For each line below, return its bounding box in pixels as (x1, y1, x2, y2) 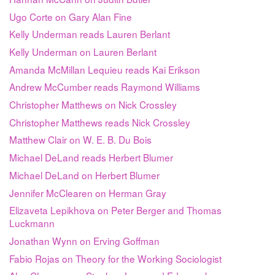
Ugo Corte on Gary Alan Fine (9, 9, 132, 23)
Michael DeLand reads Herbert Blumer (9, 150, 173, 165)
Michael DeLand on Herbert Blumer (9, 168, 160, 182)
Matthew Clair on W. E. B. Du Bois (9, 133, 152, 147)
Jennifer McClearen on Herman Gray (9, 185, 166, 199)
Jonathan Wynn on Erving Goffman (9, 233, 160, 247)
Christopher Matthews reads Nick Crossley (9, 115, 190, 129)
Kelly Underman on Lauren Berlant (9, 45, 157, 59)
